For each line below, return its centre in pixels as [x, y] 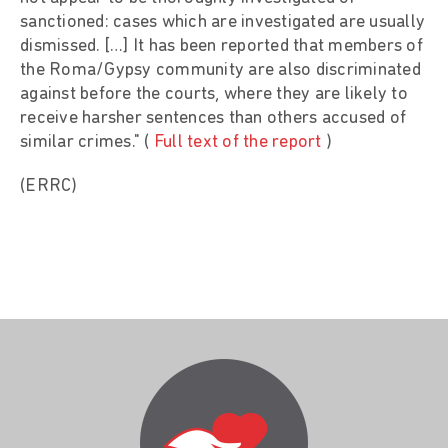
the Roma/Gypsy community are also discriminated [220, 70]
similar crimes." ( [87, 142]
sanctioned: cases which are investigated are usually [222, 22]
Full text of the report [237, 142]
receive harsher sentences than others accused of [213, 118]
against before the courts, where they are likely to [214, 94]
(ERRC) [49, 186]
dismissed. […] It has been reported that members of [221, 46]
